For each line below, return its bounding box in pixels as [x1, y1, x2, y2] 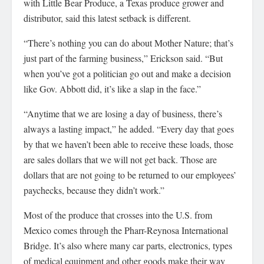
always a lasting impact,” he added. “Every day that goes [24, 123, 234, 136]
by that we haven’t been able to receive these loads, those [24, 138, 233, 151]
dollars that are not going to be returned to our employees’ [24, 169, 236, 181]
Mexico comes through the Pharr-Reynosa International [24, 224, 228, 237]
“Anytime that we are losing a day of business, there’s [24, 107, 222, 120]
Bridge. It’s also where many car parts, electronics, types [24, 239, 232, 252]
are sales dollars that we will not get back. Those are [24, 153, 217, 166]
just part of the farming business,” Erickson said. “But [24, 52, 223, 65]
